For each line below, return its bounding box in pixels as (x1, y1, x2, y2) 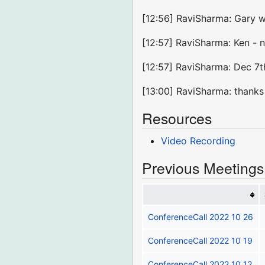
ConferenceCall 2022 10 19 (148, 235, 253, 246)
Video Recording (161, 135, 236, 147)
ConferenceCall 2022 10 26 (148, 212, 254, 222)
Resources (142, 108, 212, 129)
